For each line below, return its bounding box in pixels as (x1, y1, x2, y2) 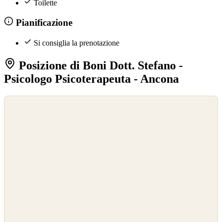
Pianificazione (13, 17, 72, 28)
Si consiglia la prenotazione (34, 38, 119, 47)
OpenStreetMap (7, 108, 44, 115)
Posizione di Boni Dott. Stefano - (16, 58, 183, 72)
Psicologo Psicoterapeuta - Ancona (4, 72, 179, 85)
